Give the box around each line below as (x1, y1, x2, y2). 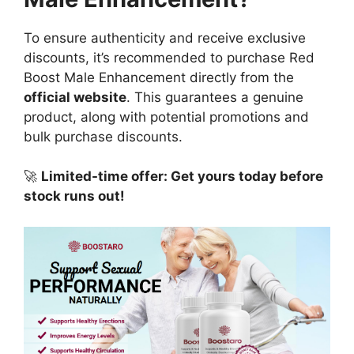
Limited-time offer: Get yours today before (41, 168, 323, 185)
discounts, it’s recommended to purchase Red (24, 49, 314, 66)
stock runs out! (24, 188, 125, 205)
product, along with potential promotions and (24, 108, 309, 125)
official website (24, 88, 126, 105)
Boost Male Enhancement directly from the (24, 69, 294, 85)
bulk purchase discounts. (24, 128, 183, 145)
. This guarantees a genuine (126, 88, 303, 105)
